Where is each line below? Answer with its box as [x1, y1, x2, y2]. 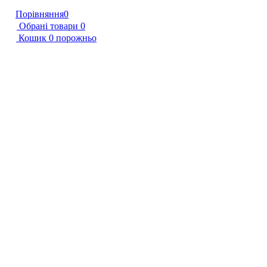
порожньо [56, 32, 97, 43]
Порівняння [15, 8, 64, 19]
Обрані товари [19, 20, 78, 31]
